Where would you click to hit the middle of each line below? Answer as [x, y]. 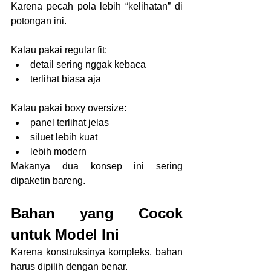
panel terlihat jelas [70, 122]
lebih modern [58, 151]
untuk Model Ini [65, 234]
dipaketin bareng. [48, 180]
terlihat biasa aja [66, 79]
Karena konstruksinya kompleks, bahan [97, 252]
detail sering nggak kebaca [88, 64]
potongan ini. [39, 21]
